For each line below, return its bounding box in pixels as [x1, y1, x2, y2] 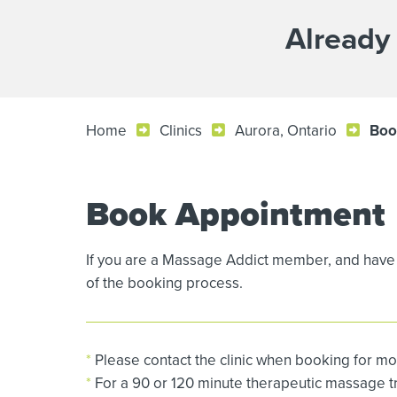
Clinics [160, 120, 202, 142]
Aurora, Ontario [235, 120, 337, 142]
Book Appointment [86, 189, 385, 238]
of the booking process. [86, 272, 243, 294]
